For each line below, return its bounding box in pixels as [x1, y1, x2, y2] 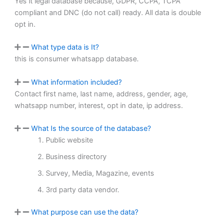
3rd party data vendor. [45, 185, 119, 194]
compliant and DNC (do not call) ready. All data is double [15, 8, 201, 17]
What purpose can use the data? [31, 207, 138, 217]
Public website [45, 135, 93, 145]
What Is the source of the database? [31, 124, 151, 133]
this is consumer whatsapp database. [15, 54, 139, 64]
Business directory [45, 152, 107, 161]
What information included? [31, 77, 122, 87]
